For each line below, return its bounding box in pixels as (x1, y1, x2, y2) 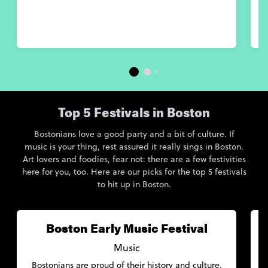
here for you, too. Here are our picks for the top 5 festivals (22, 166, 246, 178)
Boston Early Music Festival (45, 219, 208, 236)
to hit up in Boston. (97, 178, 171, 190)
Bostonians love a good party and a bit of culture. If (33, 128, 234, 140)
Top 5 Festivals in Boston (58, 108, 210, 121)
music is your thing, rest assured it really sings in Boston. (25, 141, 243, 153)
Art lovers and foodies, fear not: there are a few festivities (22, 153, 246, 165)
